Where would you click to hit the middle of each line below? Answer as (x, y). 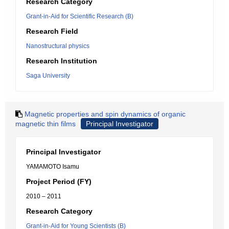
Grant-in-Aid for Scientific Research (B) (80, 16)
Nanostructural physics (58, 46)
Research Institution (62, 61)
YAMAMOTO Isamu (53, 167)
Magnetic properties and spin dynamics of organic (105, 114)
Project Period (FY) (59, 181)
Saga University (48, 76)
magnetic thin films (45, 124)
